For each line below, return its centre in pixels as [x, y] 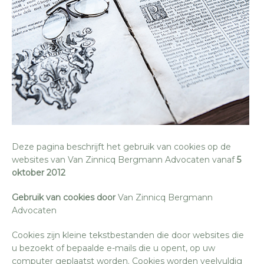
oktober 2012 [39, 172]
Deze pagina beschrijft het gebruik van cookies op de [121, 146]
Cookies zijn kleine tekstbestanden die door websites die [128, 235]
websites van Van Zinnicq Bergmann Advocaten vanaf [124, 159]
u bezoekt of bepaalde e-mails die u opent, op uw [113, 248]
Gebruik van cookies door [65, 197]
